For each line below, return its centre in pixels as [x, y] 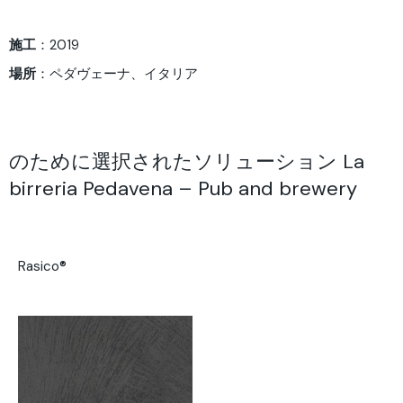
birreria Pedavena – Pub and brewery [183, 188]
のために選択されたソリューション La [187, 161]
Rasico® [42, 267]
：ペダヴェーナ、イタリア [117, 73]
